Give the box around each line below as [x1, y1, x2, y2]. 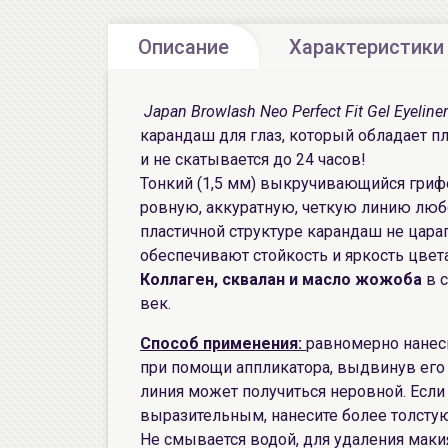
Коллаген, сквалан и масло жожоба [140, 270, 422, 289]
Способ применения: [140, 334, 306, 353]
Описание [138, 35, 229, 59]
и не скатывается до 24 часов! [140, 150, 366, 169]
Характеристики [289, 35, 444, 59]
